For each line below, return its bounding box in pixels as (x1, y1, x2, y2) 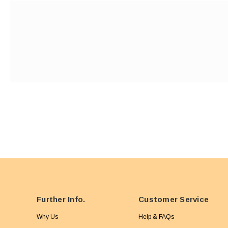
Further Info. (37, 195, 85, 204)
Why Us (37, 213, 58, 221)
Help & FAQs (138, 213, 174, 221)
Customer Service (138, 195, 209, 204)
